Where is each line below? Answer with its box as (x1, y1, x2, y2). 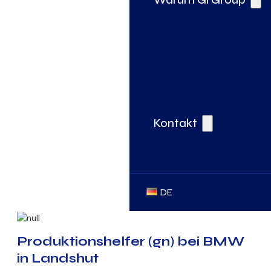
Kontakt (154, 116, 197, 130)
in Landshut (17, 250, 99, 266)
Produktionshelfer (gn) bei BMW (17, 233, 244, 249)
